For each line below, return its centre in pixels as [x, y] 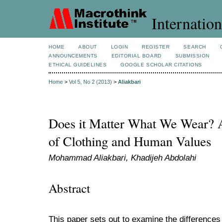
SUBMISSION [192, 56]
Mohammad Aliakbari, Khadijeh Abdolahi [122, 158]
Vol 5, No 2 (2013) [90, 82]
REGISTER [156, 47]
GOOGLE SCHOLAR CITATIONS [161, 65]
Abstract [69, 188]
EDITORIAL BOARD [136, 56]
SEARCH [195, 47]
